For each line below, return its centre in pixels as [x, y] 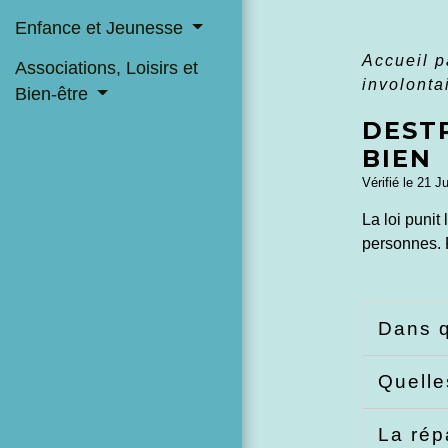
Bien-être [54, 93]
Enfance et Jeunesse [101, 27]
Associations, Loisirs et [106, 67]
